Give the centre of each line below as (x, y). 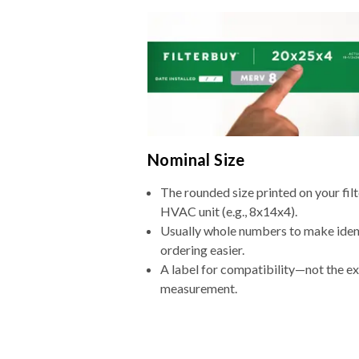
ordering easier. (202, 250)
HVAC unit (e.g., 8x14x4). (229, 212)
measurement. (199, 288)
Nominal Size (196, 160)
